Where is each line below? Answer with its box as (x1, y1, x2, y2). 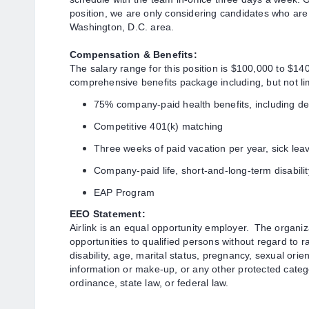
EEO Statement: (70, 208, 146, 219)
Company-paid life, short (94, 165, 204, 176)
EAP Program (94, 187, 155, 198)
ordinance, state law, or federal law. (70, 277, 229, 288)
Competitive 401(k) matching (94, 121, 223, 132)
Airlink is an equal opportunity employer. (70, 222, 250, 233)
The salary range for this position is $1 (70, 63, 242, 74)
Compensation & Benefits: (70, 49, 197, 60)
